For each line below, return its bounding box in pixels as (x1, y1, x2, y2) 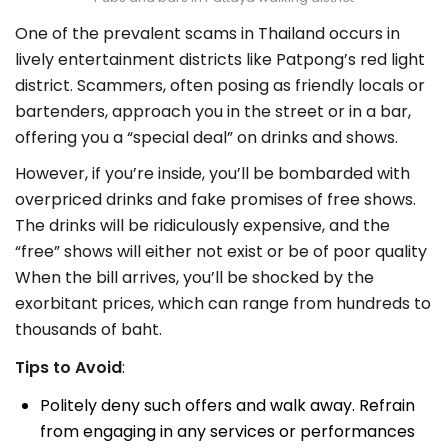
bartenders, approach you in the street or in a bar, (15, 100, 411, 124)
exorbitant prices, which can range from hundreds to (15, 292, 431, 316)
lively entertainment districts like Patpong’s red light (15, 48, 425, 72)
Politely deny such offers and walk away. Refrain (40, 394, 415, 418)
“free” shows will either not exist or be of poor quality (15, 240, 427, 264)
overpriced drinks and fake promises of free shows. (15, 188, 416, 212)
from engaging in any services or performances (40, 420, 415, 444)
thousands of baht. (15, 318, 162, 342)
